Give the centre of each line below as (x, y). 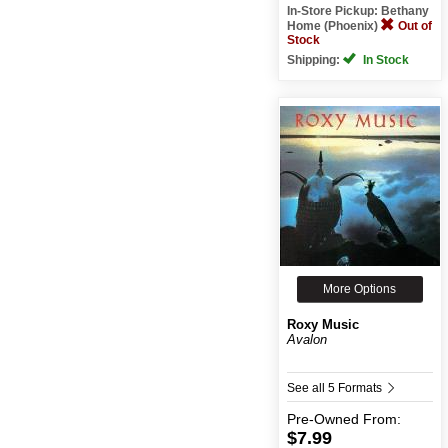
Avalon (306, 339)
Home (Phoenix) (333, 25)
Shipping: (314, 59)
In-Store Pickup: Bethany (357, 10)
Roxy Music (322, 324)
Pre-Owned (322, 418)
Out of (414, 25)
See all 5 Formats (335, 387)
